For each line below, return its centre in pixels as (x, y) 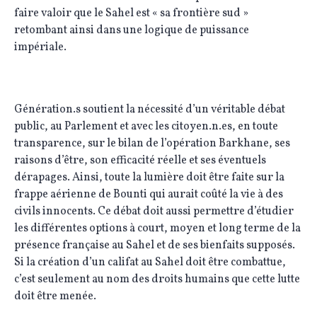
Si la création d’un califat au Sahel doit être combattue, (150, 263)
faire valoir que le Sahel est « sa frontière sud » (131, 13)
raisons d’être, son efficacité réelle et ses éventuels (140, 161)
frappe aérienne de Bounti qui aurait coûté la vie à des (149, 195)
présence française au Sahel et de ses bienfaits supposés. (155, 246)
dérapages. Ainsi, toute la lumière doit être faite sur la (149, 178)
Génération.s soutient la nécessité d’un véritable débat (150, 110)
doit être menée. (55, 296)
